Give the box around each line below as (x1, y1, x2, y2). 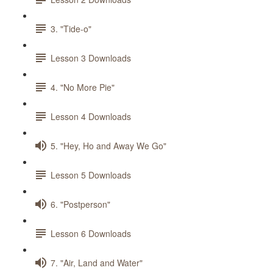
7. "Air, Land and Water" (51, 256, 143, 269)
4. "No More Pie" (51, 80, 115, 93)
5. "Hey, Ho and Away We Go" (51, 139, 166, 152)
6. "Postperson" (51, 197, 110, 210)
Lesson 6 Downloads (51, 227, 131, 239)
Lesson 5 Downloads (51, 168, 131, 181)
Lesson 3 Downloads (51, 51, 131, 64)
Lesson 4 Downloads (51, 110, 131, 122)
